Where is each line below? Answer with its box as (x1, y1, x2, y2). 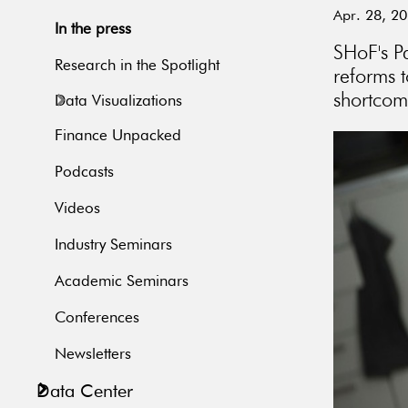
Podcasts (55, 165, 114, 181)
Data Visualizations (55, 94, 182, 110)
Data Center (36, 382, 133, 402)
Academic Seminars (55, 274, 189, 291)
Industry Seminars (55, 238, 172, 254)
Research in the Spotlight (55, 58, 219, 75)
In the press (55, 22, 131, 38)
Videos (55, 201, 100, 218)
